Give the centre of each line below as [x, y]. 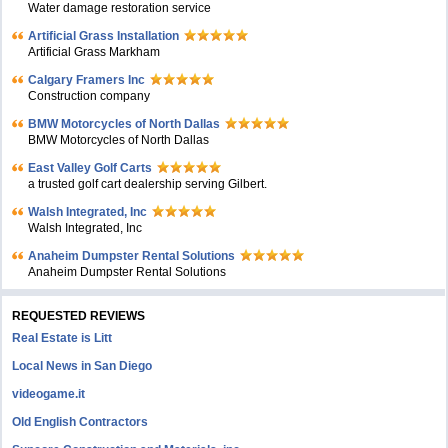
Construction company [89, 96]
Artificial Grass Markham [94, 52]
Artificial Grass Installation [104, 36]
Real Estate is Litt [62, 338]
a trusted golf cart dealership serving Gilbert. [148, 184]
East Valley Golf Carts [90, 168]
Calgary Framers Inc [87, 80]
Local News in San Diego [82, 366]
